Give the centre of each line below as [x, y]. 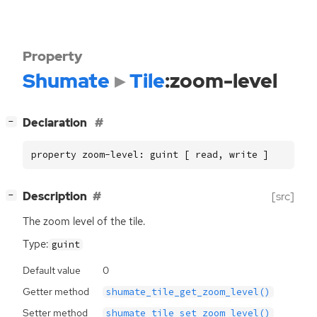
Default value [52, 270]
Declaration [56, 123]
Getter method [56, 291]
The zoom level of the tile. [84, 222]
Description [55, 197]
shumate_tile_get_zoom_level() [189, 292]
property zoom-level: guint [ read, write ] [150, 154]
